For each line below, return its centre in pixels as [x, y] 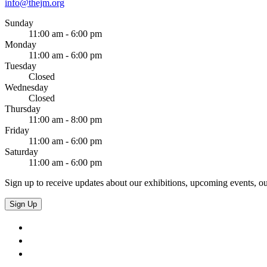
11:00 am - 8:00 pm [65, 119]
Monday [21, 44]
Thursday [23, 108]
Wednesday [27, 87]
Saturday [21, 151]
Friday [17, 130]
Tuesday [21, 66]
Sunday [19, 23]
